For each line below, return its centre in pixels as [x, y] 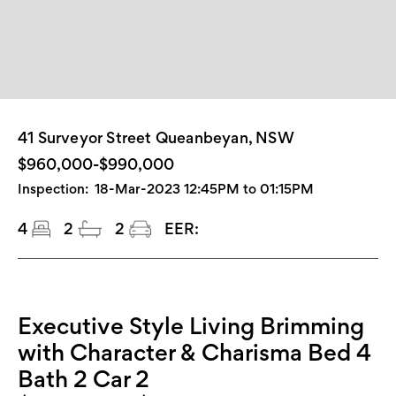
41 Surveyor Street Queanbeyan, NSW [156, 138]
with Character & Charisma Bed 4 [194, 352]
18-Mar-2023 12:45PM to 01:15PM [204, 189]
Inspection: [53, 189]
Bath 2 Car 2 [84, 379]
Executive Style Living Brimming [191, 326]
